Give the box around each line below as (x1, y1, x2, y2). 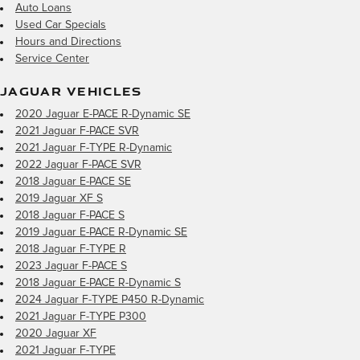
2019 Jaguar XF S (15, 192, 103, 204)
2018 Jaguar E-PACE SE (15, 175, 131, 187)
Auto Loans (15, 2, 72, 14)
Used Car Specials (15, 19, 106, 31)
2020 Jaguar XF (15, 327, 96, 339)
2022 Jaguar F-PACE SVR (15, 158, 141, 170)
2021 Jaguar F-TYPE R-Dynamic (15, 141, 172, 153)
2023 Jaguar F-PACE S (15, 260, 127, 272)
